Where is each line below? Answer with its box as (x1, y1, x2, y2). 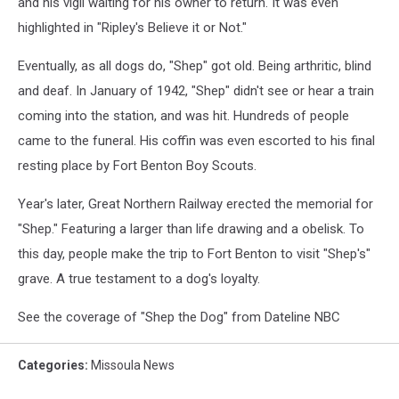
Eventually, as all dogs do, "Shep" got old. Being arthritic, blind (18, 58, 371, 74)
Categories (18, 358, 85, 372)
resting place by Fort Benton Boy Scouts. (18, 158, 256, 174)
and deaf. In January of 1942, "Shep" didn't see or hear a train (18, 83, 374, 99)
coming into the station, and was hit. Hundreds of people (18, 108, 349, 124)
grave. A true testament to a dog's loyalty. (18, 271, 260, 287)
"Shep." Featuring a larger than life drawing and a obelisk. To (18, 221, 364, 237)
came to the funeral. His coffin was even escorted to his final (18, 133, 375, 149)
